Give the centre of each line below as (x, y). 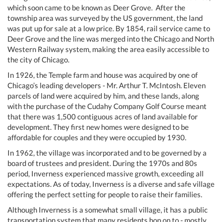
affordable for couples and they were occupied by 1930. (97, 137)
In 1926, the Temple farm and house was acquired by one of (103, 75)
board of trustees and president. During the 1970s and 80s (102, 163)
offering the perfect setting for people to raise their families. (105, 194)
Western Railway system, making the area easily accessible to (108, 49)
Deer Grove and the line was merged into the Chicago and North (111, 38)
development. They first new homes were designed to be (98, 127)
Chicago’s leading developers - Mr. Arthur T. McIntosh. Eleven (107, 85)
